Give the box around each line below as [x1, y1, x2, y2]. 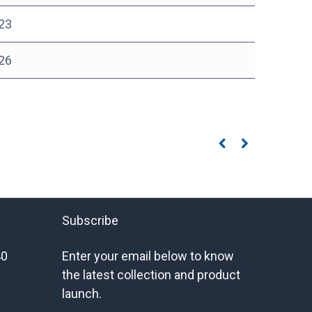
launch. [61, 286, 102, 301]
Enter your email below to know [61, 249, 234, 263]
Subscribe [61, 213, 118, 228]
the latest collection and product [61, 267, 240, 282]
